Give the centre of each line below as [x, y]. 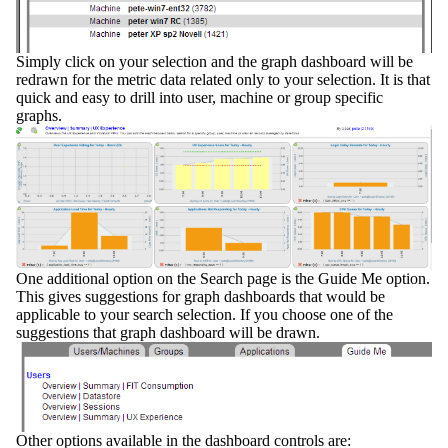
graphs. [39, 115]
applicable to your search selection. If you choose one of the [204, 314]
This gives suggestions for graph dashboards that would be [200, 296]
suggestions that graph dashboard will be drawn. [168, 332]
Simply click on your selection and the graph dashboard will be [214, 61]
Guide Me [350, 278]
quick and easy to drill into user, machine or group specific [199, 97]
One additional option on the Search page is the [167, 278]
